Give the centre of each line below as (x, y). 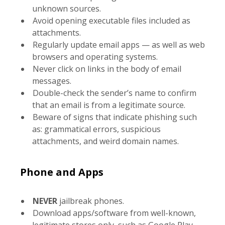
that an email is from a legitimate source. (109, 105)
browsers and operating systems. (95, 57)
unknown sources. (67, 9)
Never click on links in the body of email (107, 69)
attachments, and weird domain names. (106, 141)
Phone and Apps (62, 172)
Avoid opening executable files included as (111, 21)
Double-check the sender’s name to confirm (115, 93)
